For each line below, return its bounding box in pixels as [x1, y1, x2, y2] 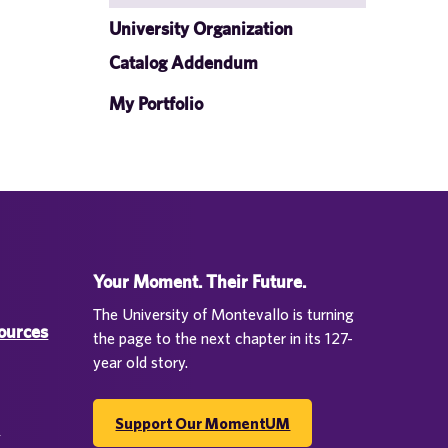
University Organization [109, 18, 293, 39]
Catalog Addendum [109, 52, 258, 73]
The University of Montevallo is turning [93, 305, 355, 323]
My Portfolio [109, 93, 203, 114]
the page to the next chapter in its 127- [93, 329, 354, 347]
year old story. [93, 353, 189, 371]
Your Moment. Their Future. [93, 271, 307, 292]
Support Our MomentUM [115, 414, 291, 432]
